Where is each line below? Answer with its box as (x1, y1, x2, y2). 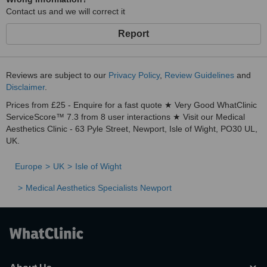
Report (118, 29, 149, 39)
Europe (15, 162, 42, 171)
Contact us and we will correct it (6, 7, 125, 16)
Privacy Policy (108, 70, 160, 80)
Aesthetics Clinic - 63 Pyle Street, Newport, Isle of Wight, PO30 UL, (6, 124, 257, 133)
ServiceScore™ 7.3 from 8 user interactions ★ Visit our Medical (6, 112, 245, 122)
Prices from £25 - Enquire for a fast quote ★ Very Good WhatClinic (6, 100, 257, 110)
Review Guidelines (164, 70, 234, 80)
